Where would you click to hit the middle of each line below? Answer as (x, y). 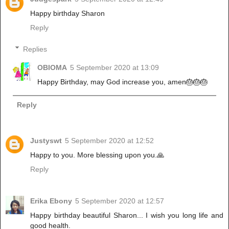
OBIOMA (52, 67)
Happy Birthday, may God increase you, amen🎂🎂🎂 (123, 82)
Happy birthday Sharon (67, 14)
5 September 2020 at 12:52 (109, 140)
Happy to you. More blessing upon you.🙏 (97, 155)
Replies (35, 49)
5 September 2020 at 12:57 (120, 201)
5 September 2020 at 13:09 (115, 67)
